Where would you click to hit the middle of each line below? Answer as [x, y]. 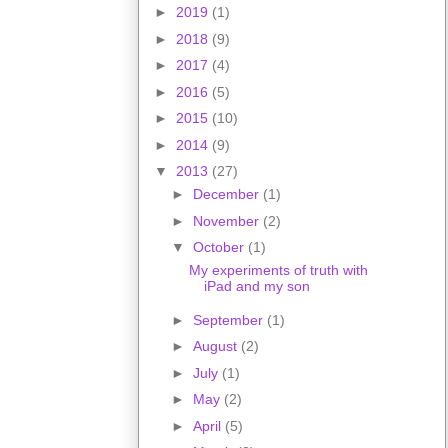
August [216, 346]
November [227, 220]
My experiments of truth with [278, 270]
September [229, 319]
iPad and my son [256, 286]
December [227, 194]
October [220, 247]
